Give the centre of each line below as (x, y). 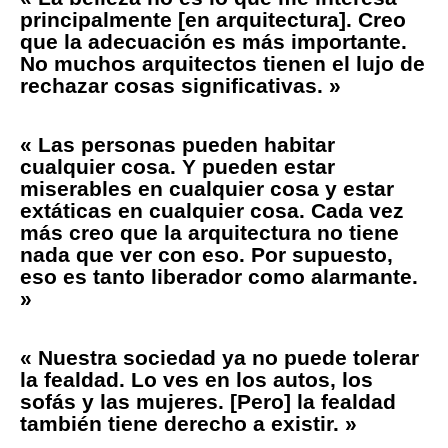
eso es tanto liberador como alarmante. (219, 276)
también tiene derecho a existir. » (188, 423)
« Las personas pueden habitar (177, 144)
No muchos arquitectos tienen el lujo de (222, 63)
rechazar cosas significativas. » (180, 85)
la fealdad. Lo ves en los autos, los (196, 379)
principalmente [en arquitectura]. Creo (213, 19)
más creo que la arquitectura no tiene (209, 232)
